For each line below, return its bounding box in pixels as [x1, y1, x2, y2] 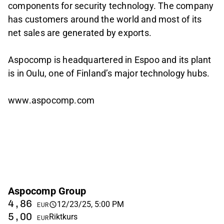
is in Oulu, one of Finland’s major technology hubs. [8, 68, 210, 79]
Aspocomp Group [8, 185, 86, 197]
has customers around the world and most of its [8, 14, 202, 25]
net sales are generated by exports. [8, 27, 151, 38]
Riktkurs [49, 212, 77, 222]
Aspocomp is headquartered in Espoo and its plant [8, 54, 211, 65]
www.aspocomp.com [8, 95, 95, 106]
